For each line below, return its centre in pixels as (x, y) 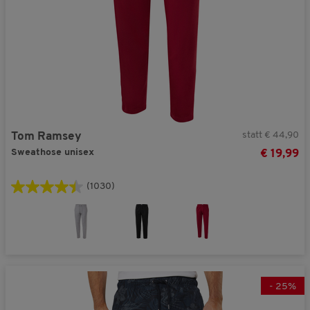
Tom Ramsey (46, 136)
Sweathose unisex (53, 152)
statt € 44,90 (271, 135)
